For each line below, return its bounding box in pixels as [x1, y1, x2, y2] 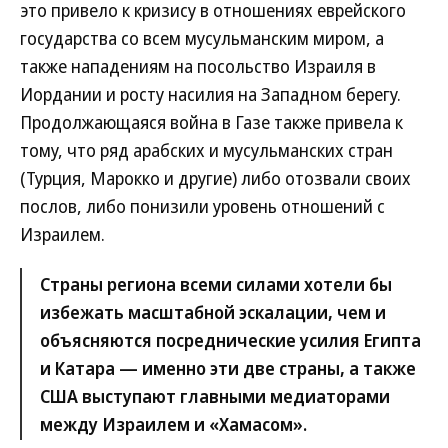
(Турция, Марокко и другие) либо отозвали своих [20, 166, 411, 190]
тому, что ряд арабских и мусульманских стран [20, 138, 393, 162]
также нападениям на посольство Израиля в [20, 54, 376, 78]
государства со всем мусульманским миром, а [20, 26, 384, 50]
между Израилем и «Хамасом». [40, 412, 307, 436]
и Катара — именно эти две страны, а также [40, 356, 416, 380]
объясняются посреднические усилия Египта [40, 328, 421, 352]
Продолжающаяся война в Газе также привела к [20, 110, 403, 134]
